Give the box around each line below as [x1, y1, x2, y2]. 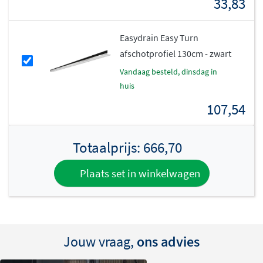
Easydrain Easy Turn [120, 31, 199, 43]
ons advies [137, 232, 200, 251]
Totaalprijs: [72, 137, 143, 157]
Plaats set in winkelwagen [77, 166, 200, 180]
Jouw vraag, [63, 232, 137, 251]
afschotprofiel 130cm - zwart [120, 47, 232, 59]
